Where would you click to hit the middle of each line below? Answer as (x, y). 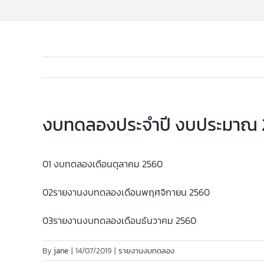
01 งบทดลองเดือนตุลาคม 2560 (103, 164)
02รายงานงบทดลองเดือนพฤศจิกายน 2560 (126, 192)
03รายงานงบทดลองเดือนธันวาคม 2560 (119, 220)
